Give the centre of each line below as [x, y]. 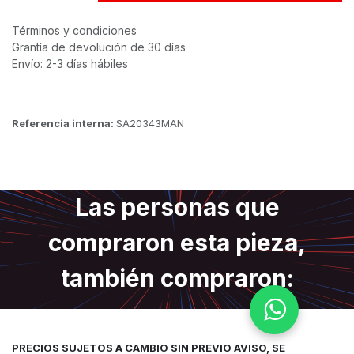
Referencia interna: [64, 123]
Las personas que [177, 207]
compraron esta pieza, [177, 243]
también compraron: [177, 278]
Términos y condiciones [74, 30]
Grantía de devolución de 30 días [99, 47]
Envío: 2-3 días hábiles [70, 64]
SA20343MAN [150, 123]
